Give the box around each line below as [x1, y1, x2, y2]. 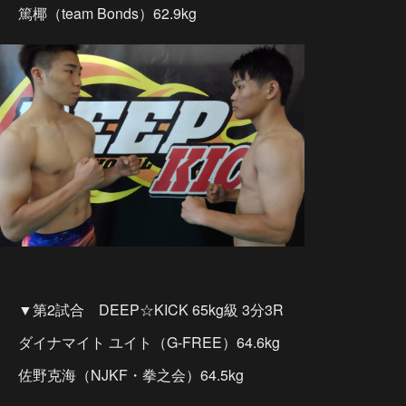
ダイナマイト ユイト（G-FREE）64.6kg [18, 332, 280, 353]
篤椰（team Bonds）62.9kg [18, 2, 197, 24]
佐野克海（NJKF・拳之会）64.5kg [18, 364, 244, 385]
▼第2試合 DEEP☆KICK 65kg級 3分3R [18, 299, 284, 320]
